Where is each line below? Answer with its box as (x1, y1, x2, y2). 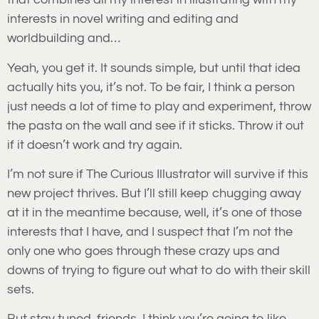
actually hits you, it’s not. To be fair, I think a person (7, 80, 295, 94)
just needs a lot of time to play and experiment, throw (7, 99, 311, 113)
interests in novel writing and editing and (7, 12, 239, 26)
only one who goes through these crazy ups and (7, 244, 280, 258)
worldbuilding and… (7, 31, 120, 46)
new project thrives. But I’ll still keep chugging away (7, 187, 301, 201)
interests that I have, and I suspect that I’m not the (7, 225, 293, 239)
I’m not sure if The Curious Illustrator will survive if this (7, 167, 308, 182)
